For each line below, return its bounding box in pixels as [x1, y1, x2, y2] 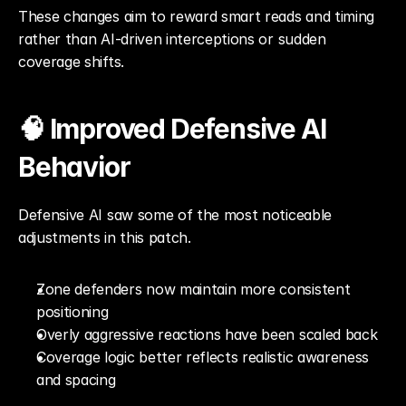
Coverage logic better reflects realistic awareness [36, 348, 369, 366]
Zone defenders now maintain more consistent [36, 280, 351, 298]
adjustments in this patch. [18, 228, 191, 246]
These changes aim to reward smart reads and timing [18, 7, 374, 25]
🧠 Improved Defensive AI [18, 112, 326, 145]
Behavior [18, 150, 130, 183]
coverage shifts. [18, 53, 124, 71]
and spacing [36, 371, 116, 389]
